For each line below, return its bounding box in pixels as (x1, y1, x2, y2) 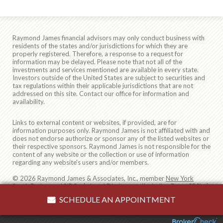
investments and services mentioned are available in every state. (12, 66, 199, 74)
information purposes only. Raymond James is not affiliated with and (12, 126, 210, 135)
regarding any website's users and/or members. (12, 158, 149, 167)
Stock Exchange (12, 182, 58, 191)
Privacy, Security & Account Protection (15, 190, 126, 199)
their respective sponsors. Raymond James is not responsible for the (12, 142, 211, 151)
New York (166, 174, 194, 183)
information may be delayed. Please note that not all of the (12, 58, 182, 66)
